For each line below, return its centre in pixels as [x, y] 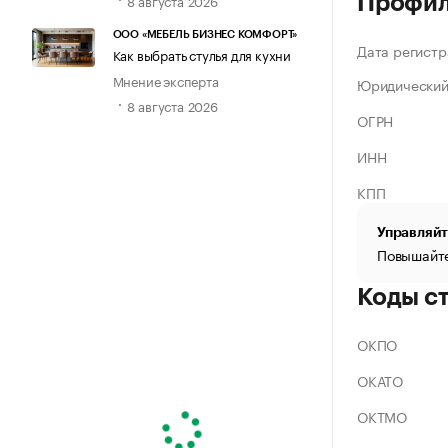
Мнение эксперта [165, 79]
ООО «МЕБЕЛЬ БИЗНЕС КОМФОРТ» [205, 34]
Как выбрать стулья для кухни [201, 53]
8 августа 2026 [172, 105]
